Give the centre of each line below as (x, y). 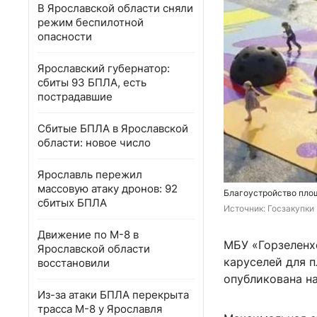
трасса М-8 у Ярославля (100, 309)
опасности (65, 36)
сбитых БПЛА (72, 203)
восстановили (74, 263)
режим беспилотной (91, 22)
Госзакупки (291, 209)
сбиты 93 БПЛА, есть (92, 82)
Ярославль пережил (90, 174)
